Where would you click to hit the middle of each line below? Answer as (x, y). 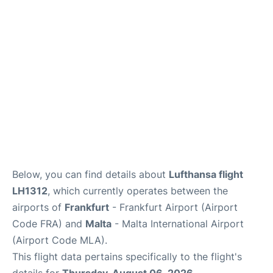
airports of (38, 207)
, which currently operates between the (138, 190)
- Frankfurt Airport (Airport (173, 207)
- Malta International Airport (178, 223)
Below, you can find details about (90, 174)
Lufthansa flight (206, 174)
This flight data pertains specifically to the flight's (127, 256)
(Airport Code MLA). (60, 240)
